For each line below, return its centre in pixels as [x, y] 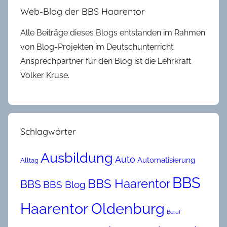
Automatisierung [166, 160]
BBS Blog [64, 184]
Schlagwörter [48, 131]
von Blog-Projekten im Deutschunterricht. [98, 47]
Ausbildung [77, 157]
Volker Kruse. [45, 75]
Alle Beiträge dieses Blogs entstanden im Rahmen [113, 32]
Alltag [29, 160]
